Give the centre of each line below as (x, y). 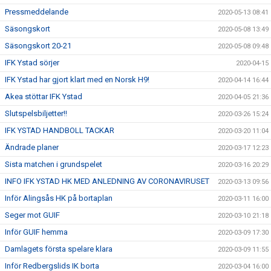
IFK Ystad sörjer (32, 63)
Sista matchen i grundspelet (54, 164)
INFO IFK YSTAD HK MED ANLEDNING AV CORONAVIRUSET (107, 181)
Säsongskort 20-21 (38, 46)
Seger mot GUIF (32, 215)
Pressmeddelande (37, 12)
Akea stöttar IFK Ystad (44, 96)
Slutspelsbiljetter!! (36, 113)
